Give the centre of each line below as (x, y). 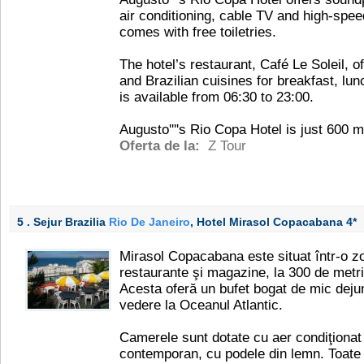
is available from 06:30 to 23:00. (217, 97)
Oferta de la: (162, 146)
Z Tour (227, 146)
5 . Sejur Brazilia (63, 222)
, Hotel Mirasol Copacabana (268, 222)
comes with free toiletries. (198, 32)
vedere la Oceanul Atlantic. (201, 305)
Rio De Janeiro (149, 222)
